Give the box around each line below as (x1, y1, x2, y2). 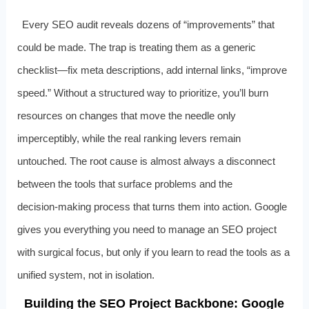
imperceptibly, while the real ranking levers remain (17, 132, 241, 145)
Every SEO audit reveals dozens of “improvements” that (22, 19, 275, 31)
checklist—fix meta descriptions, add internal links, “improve (17, 64, 287, 77)
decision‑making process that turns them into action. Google (17, 201, 287, 213)
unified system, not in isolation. (17, 269, 154, 281)
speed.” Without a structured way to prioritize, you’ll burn (17, 87, 268, 99)
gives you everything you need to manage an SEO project (17, 223, 277, 236)
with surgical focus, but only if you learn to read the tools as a (17, 246, 290, 259)
